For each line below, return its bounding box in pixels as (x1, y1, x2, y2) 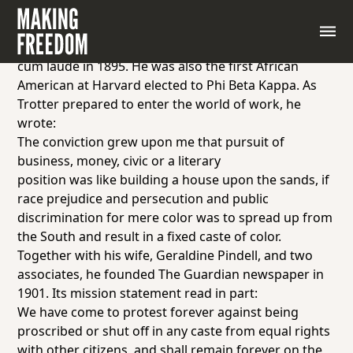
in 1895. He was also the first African (80, 58, 299, 75)
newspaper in (240, 266, 325, 283)
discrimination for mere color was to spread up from (17, 209, 333, 226)
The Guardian (158, 266, 240, 283)
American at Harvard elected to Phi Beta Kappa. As (17, 76, 318, 94)
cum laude (17, 58, 80, 75)
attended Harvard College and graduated (17, 39, 267, 56)
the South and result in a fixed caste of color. (17, 228, 282, 245)
